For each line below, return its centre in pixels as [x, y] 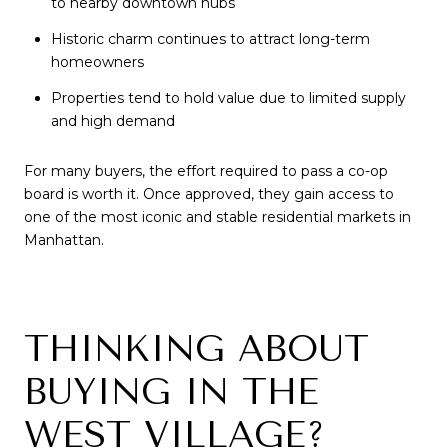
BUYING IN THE [171, 392]
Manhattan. [64, 239]
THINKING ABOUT [196, 349]
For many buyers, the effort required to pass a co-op [206, 170]
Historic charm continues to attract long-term [210, 38]
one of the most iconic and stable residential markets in [217, 216]
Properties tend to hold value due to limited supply [228, 98]
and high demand [112, 121]
